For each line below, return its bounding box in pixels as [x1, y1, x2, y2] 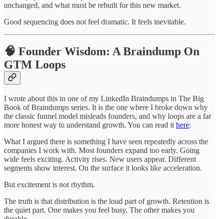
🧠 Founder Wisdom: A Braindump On [4, 44, 199, 58]
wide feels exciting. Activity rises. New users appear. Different [4, 154, 196, 163]
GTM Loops [4, 58, 66, 71]
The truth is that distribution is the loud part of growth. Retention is [4, 197, 209, 205]
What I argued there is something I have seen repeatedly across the [4, 137, 208, 146]
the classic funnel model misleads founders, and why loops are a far [4, 111, 211, 120]
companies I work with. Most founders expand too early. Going [4, 146, 199, 154]
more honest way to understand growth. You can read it [4, 120, 176, 129]
